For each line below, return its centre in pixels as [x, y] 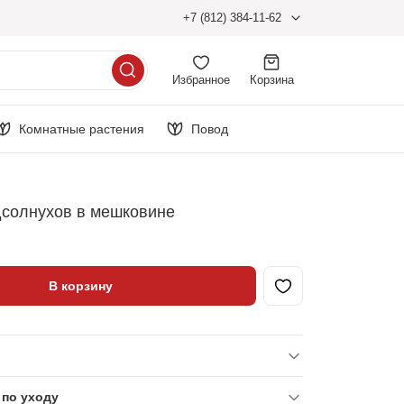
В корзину [80, 285]
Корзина [271, 79]
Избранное [201, 79]
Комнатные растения [82, 129]
